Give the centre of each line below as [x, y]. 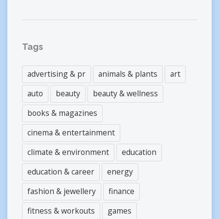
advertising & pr [56, 74]
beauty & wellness [125, 93]
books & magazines [62, 113]
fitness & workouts [61, 210]
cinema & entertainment [71, 132]
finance [121, 191]
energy [120, 171]
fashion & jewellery [62, 191]
